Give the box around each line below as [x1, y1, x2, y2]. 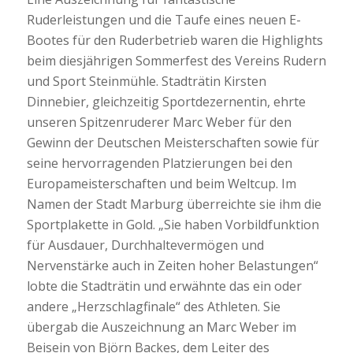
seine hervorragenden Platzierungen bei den [26, 154, 292, 173]
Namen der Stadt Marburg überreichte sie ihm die [26, 195, 321, 214]
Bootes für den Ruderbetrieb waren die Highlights [26, 32, 323, 50]
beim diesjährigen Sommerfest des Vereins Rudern [26, 52, 326, 70]
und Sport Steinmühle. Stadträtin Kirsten [26, 72, 266, 91]
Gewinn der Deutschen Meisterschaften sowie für [26, 134, 319, 152]
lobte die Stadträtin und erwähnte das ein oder [26, 277, 302, 295]
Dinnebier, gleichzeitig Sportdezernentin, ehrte [26, 93, 306, 111]
